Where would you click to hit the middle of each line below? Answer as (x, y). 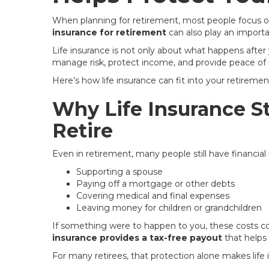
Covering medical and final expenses (153, 196)
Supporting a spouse (119, 172)
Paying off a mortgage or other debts (156, 184)
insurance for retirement (109, 32)
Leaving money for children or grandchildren (169, 208)
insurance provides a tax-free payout (137, 238)
